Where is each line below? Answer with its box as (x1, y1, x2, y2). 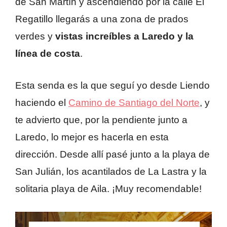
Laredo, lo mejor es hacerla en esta (15, 131, 169, 142)
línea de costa (15, 48, 80, 59)
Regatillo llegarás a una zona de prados (15, 14, 188, 25)
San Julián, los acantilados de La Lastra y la (15, 166, 207, 177)
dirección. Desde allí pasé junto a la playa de (15, 148, 210, 160)
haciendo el (15, 97, 68, 108)
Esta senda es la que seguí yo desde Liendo (15, 80, 210, 91)
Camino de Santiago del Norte (68, 97, 200, 108)
